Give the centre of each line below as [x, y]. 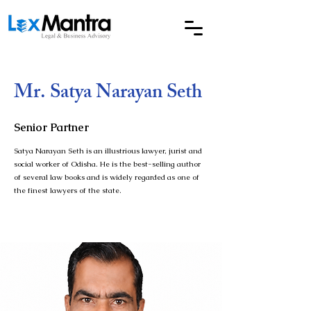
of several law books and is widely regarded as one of [107, 177]
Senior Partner [51, 127]
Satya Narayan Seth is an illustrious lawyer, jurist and [108, 151]
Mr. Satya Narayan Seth [108, 94]
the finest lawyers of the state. [68, 190]
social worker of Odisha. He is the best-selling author [107, 164]
